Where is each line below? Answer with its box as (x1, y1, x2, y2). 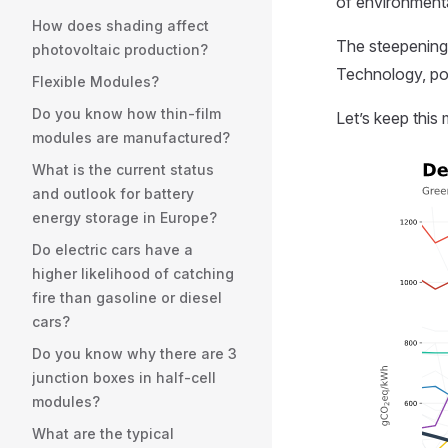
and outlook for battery (32, 185, 194, 202)
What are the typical (32, 425, 174, 442)
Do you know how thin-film (32, 105, 221, 122)
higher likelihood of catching (32, 265, 234, 282)
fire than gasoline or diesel (32, 289, 222, 306)
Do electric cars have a (32, 241, 193, 258)
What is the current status (32, 161, 214, 178)
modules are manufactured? (32, 129, 230, 146)
